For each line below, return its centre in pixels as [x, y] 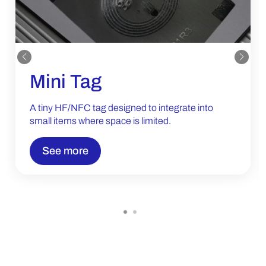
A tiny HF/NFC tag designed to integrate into [121, 107]
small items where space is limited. [100, 121]
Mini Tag [66, 81]
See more [65, 151]
